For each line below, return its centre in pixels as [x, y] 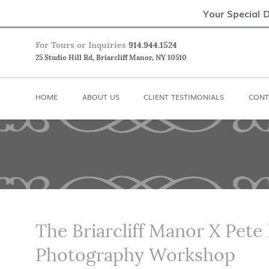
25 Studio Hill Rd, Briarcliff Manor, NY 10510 [111, 58]
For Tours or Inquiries [80, 45]
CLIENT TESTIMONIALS [184, 97]
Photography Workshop [135, 255]
